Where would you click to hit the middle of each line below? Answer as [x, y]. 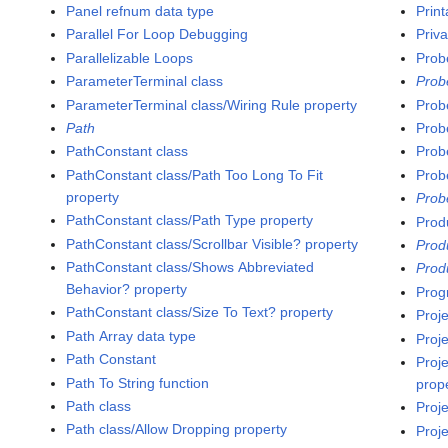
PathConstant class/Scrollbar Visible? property [212, 243]
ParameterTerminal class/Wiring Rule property [212, 104]
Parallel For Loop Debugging [157, 34]
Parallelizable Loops [130, 57]
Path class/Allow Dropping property [177, 429]
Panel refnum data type [140, 11]
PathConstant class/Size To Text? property [200, 312]
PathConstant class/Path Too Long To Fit [195, 174]
